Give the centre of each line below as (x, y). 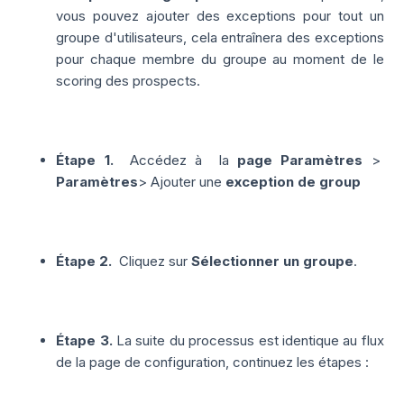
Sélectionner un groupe (273, 262)
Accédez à (170, 161)
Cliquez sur (156, 262)
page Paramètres (300, 161)
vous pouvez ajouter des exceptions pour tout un (220, 16)
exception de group (294, 182)
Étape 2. (88, 262)
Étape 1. (85, 161)
